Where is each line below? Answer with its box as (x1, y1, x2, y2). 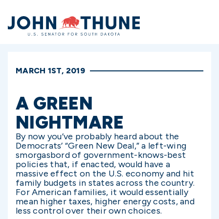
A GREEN (16, 93, 93, 114)
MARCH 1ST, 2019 (16, 66, 85, 75)
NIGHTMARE (16, 112, 124, 133)
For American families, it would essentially (16, 187, 188, 197)
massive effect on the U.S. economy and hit (16, 168, 195, 179)
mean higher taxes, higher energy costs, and (16, 196, 195, 207)
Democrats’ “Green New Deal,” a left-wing (16, 140, 186, 151)
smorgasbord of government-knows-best (16, 150, 186, 160)
